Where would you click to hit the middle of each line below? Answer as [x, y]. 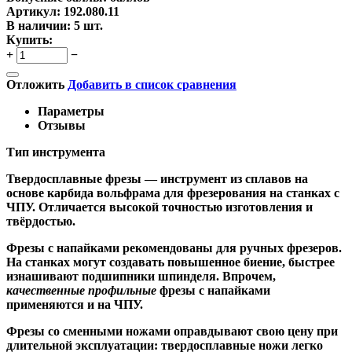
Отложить [35, 84]
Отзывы [62, 125]
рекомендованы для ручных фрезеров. [231, 247]
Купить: [29, 39]
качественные [46, 290]
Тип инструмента [56, 152]
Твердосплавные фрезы [74, 178]
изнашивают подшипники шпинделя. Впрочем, [141, 276]
